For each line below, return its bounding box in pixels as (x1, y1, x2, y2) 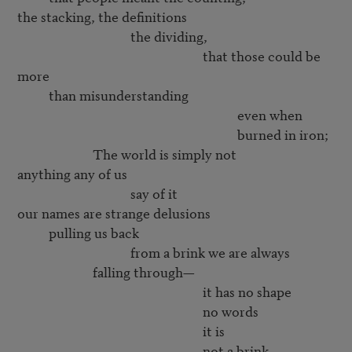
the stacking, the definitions (16, 6, 187, 27)
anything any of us (16, 163, 127, 184)
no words (16, 301, 203, 321)
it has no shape (16, 281, 203, 302)
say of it (16, 183, 130, 203)
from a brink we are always (16, 242, 130, 262)
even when (16, 104, 237, 125)
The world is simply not (16, 144, 93, 164)
